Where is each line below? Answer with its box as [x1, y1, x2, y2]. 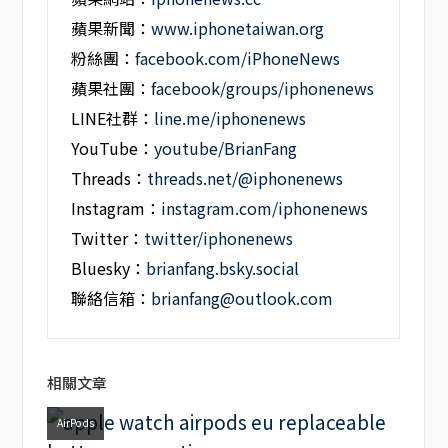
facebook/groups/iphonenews [151, 77, 375, 101]
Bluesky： [71, 257, 147, 281]
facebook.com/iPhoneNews [135, 47, 341, 71]
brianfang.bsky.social [146, 257, 300, 281]
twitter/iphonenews [144, 227, 294, 251]
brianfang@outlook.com [151, 287, 334, 311]
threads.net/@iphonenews [147, 167, 344, 191]
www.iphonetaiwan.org [151, 17, 325, 41]
